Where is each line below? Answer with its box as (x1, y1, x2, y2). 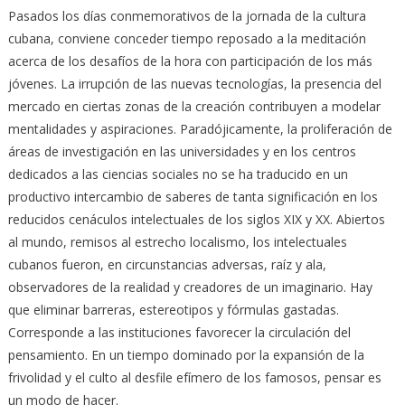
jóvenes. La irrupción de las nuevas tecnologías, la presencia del (7, 74, 381, 92)
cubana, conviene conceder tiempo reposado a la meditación (7, 29, 366, 47)
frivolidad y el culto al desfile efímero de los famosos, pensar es (7, 368, 381, 386)
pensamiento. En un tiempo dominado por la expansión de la (7, 345, 364, 363)
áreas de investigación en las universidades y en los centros (7, 142, 356, 160)
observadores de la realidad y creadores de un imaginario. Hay (7, 278, 372, 296)
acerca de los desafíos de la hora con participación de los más (7, 52, 372, 70)
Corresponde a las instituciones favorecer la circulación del (7, 323, 351, 341)
